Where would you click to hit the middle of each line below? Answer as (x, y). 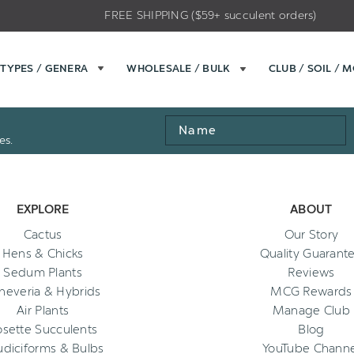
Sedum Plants (43, 273)
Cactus (43, 235)
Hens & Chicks (43, 254)
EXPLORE (43, 209)
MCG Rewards (311, 292)
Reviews (311, 273)
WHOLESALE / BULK (178, 68)
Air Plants (43, 311)
